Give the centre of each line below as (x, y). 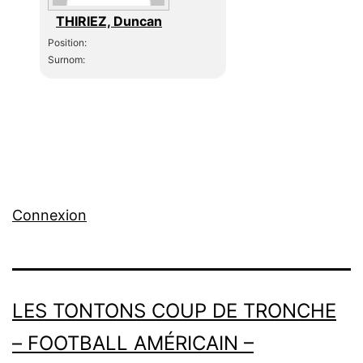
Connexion (49, 216)
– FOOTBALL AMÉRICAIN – (133, 344)
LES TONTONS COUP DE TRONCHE (174, 311)
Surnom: (67, 59)
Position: (68, 42)
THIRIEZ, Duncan (109, 21)
